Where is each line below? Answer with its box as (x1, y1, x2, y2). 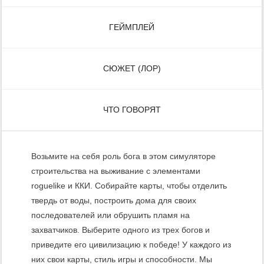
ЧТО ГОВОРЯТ (103, 105, 161, 115)
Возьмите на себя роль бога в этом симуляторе (31, 151, 216, 161)
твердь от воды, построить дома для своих (31, 196, 196, 206)
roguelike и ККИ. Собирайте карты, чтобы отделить (31, 181, 227, 191)
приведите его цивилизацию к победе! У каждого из (31, 240, 231, 250)
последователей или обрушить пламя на (31, 210, 190, 220)
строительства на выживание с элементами (31, 166, 200, 176)
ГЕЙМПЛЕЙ (109, 22, 154, 32)
